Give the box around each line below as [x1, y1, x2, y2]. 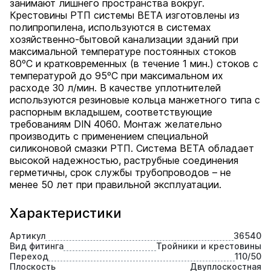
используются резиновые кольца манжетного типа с [10, 94, 260, 106]
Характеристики [10, 205, 122, 221]
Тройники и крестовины [156, 241, 261, 251]
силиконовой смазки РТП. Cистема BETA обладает [10, 142, 254, 154]
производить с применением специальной [10, 130, 208, 142]
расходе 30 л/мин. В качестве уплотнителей [10, 82, 221, 94]
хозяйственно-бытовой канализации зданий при [10, 33, 238, 45]
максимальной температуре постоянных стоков [10, 45, 237, 57]
